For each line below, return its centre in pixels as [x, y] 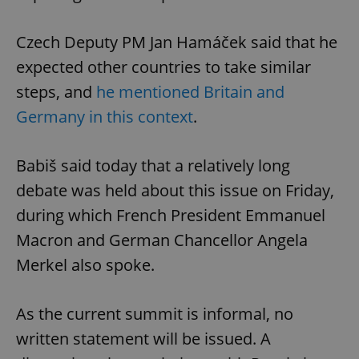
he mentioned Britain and [190, 91]
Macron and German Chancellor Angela [162, 240]
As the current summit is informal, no [155, 313]
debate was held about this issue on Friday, [175, 190]
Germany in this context [105, 116]
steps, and [56, 91]
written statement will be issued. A [143, 338]
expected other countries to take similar [163, 67]
